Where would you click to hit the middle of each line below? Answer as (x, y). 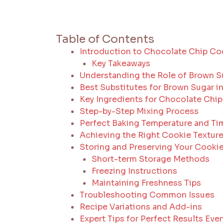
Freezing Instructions (134, 171)
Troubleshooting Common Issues (147, 195)
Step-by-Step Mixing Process (139, 111)
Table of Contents (105, 39)
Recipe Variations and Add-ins (141, 207)
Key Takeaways (121, 63)
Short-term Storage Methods (151, 159)
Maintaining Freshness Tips (146, 183)
